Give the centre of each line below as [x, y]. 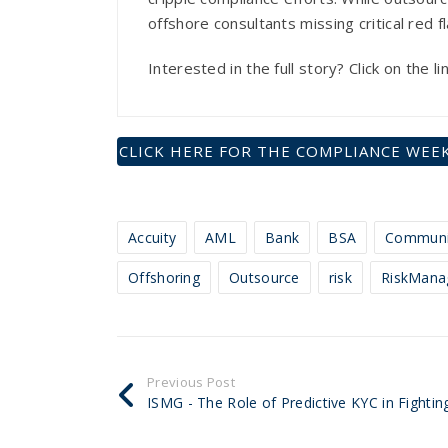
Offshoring [164, 277]
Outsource [264, 277]
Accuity [152, 237]
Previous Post [191, 381]
